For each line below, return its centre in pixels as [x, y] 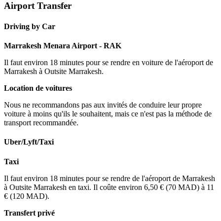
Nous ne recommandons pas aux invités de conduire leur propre [103, 105]
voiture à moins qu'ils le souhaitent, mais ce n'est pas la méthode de [108, 113]
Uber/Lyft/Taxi [29, 142]
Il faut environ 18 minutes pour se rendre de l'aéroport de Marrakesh [110, 178]
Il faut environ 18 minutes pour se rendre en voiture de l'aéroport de [109, 62]
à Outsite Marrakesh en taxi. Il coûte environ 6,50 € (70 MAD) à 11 [109, 187]
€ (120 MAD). [27, 196]
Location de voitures [38, 88]
